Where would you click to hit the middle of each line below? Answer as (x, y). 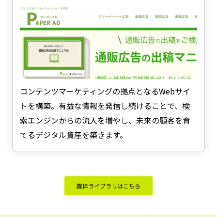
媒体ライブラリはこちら (108, 186)
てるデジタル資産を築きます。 (74, 135)
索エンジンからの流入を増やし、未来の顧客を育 (105, 120)
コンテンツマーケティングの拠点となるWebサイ (105, 91)
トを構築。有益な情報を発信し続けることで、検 (105, 106)
